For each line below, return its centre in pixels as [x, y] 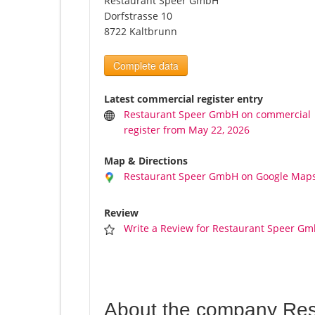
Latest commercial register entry [184, 99]
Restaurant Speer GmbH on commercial [218, 115]
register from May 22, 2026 [187, 130]
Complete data [146, 66]
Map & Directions [146, 161]
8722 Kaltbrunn [141, 32]
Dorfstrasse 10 [138, 16]
